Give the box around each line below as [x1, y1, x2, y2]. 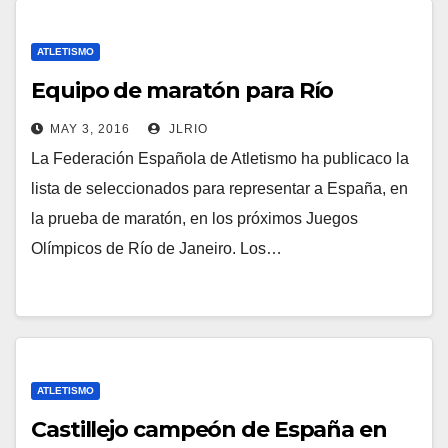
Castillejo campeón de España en [31, 416, 387, 443]
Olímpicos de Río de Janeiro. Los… [31, 240, 282, 257]
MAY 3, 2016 [50, 122, 130, 136]
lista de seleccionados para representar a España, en [31, 180, 408, 197]
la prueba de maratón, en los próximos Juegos [31, 210, 358, 227]
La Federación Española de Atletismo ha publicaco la [31, 150, 409, 167]
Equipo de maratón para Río [31, 77, 334, 104]
